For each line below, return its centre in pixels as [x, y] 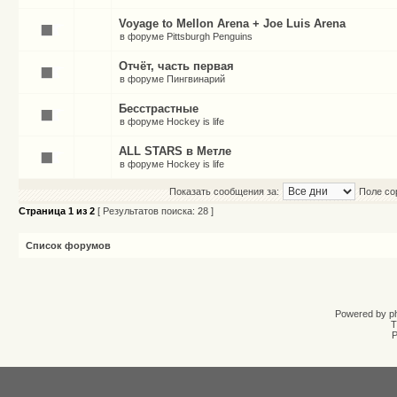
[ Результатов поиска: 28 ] [154, 211]
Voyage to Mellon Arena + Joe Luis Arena [232, 23]
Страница [43, 211]
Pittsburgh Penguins [210, 36]
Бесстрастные [159, 109]
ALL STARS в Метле [175, 151]
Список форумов [68, 245]
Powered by [362, 314]
